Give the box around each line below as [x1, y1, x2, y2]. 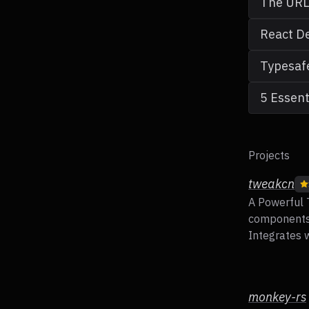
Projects [248, 148, 290, 163]
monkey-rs [248, 289, 306, 306]
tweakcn [248, 176, 295, 192]
